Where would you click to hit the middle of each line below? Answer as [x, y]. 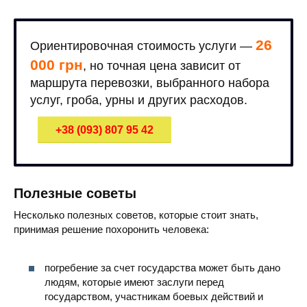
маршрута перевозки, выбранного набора [150, 83]
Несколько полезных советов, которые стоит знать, [136, 214]
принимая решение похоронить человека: [111, 229]
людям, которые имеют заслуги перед [134, 282]
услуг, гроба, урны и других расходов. [139, 100]
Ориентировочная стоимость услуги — [143, 46]
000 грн [57, 65]
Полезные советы [75, 193]
